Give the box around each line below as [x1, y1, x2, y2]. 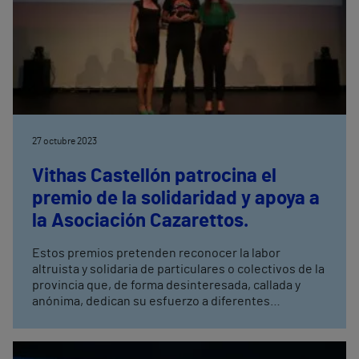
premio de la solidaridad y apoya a [32, 188, 320, 208]
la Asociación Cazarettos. [32, 211, 248, 231]
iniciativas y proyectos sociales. [32, 310, 208, 324]
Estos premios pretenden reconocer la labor [32, 246, 280, 260]
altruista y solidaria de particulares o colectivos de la [32, 262, 325, 276]
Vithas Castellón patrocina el [32, 166, 276, 186]
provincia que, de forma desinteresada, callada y [32, 278, 301, 292]
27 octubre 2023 [32, 135, 97, 146]
